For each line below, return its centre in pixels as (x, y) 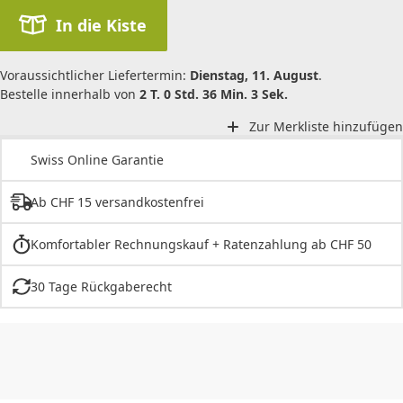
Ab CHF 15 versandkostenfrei (117, 202)
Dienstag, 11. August (254, 75)
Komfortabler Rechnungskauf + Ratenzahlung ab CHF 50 (201, 245)
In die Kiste (101, 25)
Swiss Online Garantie (97, 160)
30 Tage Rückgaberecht (101, 287)
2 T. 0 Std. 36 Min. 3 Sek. (214, 94)
